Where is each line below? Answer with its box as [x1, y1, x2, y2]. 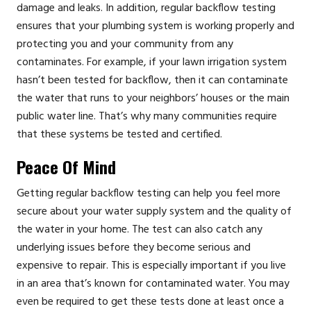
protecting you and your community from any [17, 35, 233, 53]
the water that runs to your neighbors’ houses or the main [17, 89, 289, 108]
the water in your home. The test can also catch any [17, 220, 262, 239]
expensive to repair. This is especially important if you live [17, 256, 286, 275]
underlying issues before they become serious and [17, 238, 251, 257]
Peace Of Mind [17, 153, 116, 179]
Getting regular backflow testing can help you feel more [17, 184, 280, 203]
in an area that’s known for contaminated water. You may [17, 274, 289, 293]
